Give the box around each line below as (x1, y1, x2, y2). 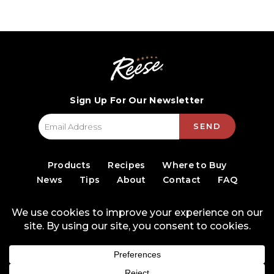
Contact (162, 174, 201, 185)
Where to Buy (162, 160, 227, 171)
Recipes (108, 160, 146, 171)
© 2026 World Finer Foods (98, 257, 176, 264)
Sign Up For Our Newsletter (70, 95, 204, 106)
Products (47, 160, 91, 171)
